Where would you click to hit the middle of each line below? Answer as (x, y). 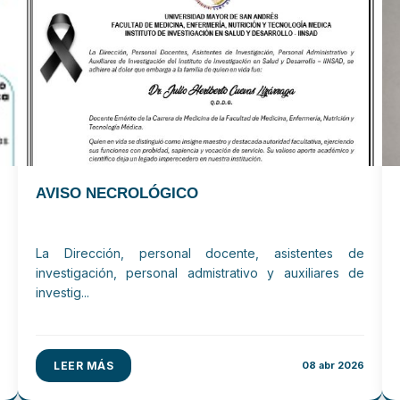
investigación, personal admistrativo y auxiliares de (200, 273)
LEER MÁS (83, 366)
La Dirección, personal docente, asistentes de (200, 253)
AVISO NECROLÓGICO (117, 193)
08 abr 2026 (333, 365)
